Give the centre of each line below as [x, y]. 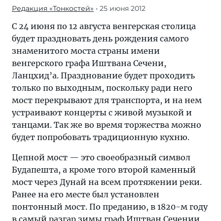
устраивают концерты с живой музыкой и [102, 112]
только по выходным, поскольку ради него [102, 88]
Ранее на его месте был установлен [86, 194]
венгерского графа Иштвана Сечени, [89, 63]
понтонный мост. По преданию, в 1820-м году [110, 207]
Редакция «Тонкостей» [53, 8]
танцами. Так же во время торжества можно [107, 125]
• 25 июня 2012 [120, 8]
